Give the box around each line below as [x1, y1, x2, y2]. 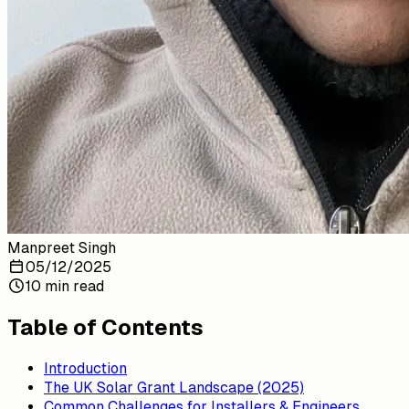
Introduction [44, 359, 127, 377]
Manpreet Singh [7, 238, 116, 257]
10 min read [26, 277, 104, 295]
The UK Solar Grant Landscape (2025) [44, 378, 304, 396]
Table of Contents [7, 314, 204, 340]
